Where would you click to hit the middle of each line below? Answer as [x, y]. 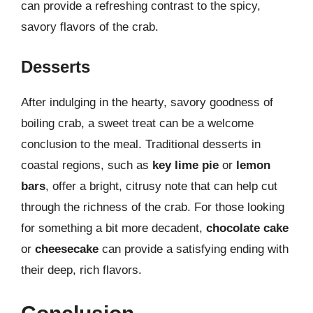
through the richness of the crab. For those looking [153, 207]
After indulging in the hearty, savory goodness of [147, 102]
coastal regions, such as [87, 165]
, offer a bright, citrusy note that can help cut [161, 186]
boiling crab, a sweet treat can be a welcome [137, 123]
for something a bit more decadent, [114, 228]
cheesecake [67, 249]
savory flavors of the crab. [90, 27]
